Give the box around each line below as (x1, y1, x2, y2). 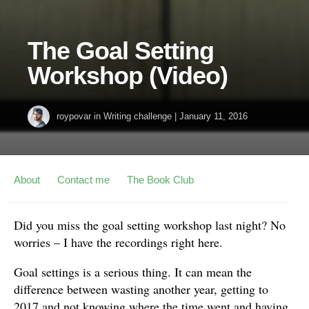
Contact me (57, 174, 110, 186)
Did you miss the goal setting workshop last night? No (14, 217, 286, 234)
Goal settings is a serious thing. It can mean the (14, 263, 252, 281)
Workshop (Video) (28, 61, 228, 90)
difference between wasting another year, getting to (14, 281, 268, 298)
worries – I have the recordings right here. (14, 234, 223, 251)
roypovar (57, 111, 91, 122)
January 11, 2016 (179, 111, 248, 122)
